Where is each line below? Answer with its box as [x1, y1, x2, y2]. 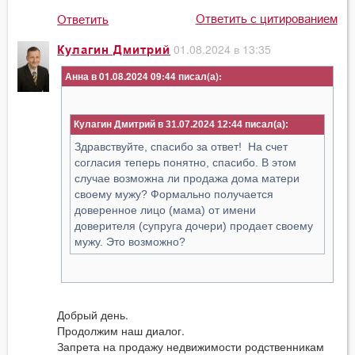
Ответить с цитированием [195, 12, 338, 26]
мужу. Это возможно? [74, 235, 186, 248]
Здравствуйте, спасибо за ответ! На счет [74, 139, 288, 153]
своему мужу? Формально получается [74, 187, 274, 200]
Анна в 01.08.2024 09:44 [65, 69, 177, 83]
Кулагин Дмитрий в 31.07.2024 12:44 [74, 118, 243, 130]
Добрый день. [57, 306, 132, 323]
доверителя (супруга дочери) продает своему [74, 219, 314, 232]
